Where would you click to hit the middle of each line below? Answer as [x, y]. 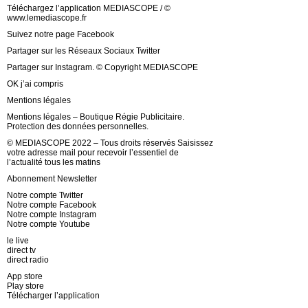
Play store [25, 286]
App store [25, 276]
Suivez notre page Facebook [60, 34]
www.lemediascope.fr [47, 18]
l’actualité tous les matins [54, 162]
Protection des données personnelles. [78, 126]
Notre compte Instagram [52, 214]
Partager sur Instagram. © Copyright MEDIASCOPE [102, 67]
